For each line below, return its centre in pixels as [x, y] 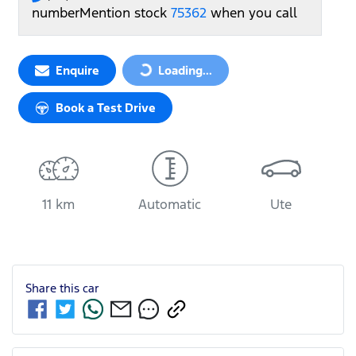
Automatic [170, 205]
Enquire [77, 71]
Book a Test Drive [106, 108]
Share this [54, 288]
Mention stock [125, 13]
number [56, 13]
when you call [254, 13]
